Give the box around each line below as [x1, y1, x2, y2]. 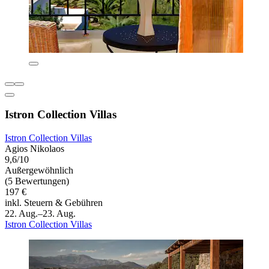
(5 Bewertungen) [5, 176, 69, 187]
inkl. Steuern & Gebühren [5, 198, 103, 208]
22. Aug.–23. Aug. [5, 208, 76, 219]
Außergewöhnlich [5, 165, 73, 176]
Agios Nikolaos [5, 144, 64, 154]
